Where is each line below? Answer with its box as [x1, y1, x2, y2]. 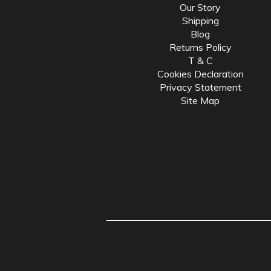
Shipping [181, 15, 219, 27]
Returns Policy [169, 41, 232, 54]
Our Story [180, 1, 221, 14]
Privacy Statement [159, 81, 241, 94]
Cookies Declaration [157, 68, 244, 80]
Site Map [181, 94, 220, 107]
